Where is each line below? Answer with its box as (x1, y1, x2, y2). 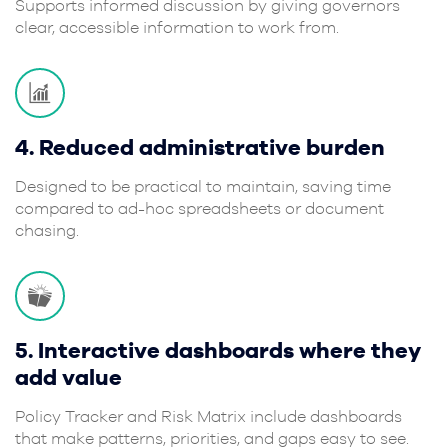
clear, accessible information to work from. (15, 17, 339, 36)
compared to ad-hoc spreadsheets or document (15, 198, 384, 217)
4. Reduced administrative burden (15, 133, 385, 159)
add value (15, 363, 122, 389)
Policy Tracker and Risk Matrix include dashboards (15, 406, 402, 425)
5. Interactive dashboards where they (15, 336, 421, 362)
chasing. (15, 220, 79, 239)
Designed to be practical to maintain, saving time (15, 176, 391, 195)
